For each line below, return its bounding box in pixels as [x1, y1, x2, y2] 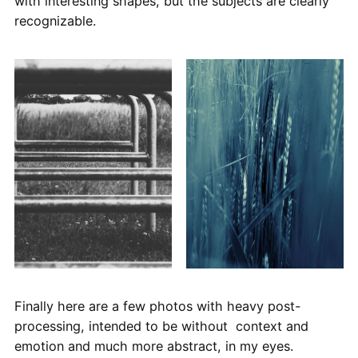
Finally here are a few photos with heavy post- [14, 297, 300, 314]
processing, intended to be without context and [14, 317, 308, 334]
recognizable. [14, 13, 96, 30]
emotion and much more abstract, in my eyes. [14, 337, 293, 354]
